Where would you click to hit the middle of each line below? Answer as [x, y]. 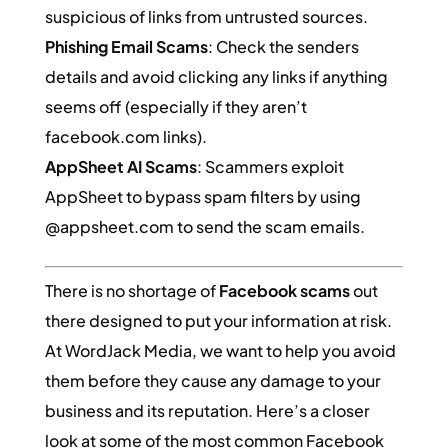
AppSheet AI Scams [120, 166]
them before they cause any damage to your [212, 380]
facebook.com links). [125, 136]
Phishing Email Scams [126, 46]
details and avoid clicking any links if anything [216, 76]
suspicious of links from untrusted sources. [206, 16]
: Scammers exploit [270, 166]
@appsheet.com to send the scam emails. [204, 226]
